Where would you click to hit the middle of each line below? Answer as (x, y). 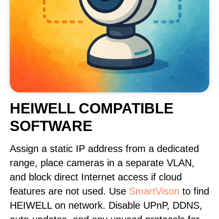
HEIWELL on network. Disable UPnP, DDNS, (106, 205)
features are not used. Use (69, 191)
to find (194, 191)
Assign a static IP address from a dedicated (104, 149)
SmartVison (154, 191)
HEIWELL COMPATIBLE (92, 108)
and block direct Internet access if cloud (96, 177)
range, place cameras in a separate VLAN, (102, 163)
